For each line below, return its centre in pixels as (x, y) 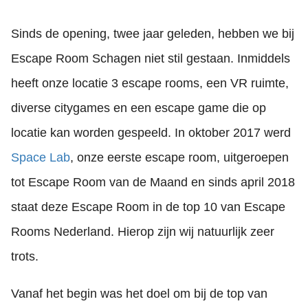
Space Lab (41, 157)
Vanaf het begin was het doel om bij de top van (139, 294)
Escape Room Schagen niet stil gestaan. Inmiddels (151, 58)
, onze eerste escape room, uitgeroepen (179, 157)
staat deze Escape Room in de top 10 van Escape (148, 207)
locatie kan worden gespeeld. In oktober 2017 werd (151, 133)
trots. (25, 256)
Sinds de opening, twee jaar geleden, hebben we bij (153, 34)
